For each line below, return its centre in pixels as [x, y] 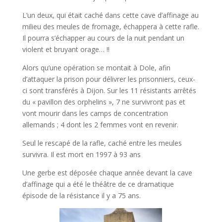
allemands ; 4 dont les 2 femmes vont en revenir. [100, 125]
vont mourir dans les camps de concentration [95, 113]
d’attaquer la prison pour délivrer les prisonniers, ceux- [109, 79]
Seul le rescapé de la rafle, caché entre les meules [102, 143]
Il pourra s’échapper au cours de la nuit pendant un [103, 38]
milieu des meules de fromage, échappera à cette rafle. [111, 27]
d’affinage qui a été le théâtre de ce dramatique [98, 184]
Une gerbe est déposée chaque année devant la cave [107, 173]
